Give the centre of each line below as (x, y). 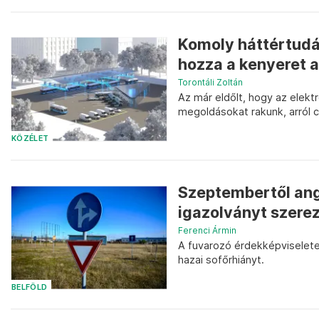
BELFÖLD (30, 287)
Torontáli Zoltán (210, 82)
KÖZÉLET (30, 139)
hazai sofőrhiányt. (221, 260)
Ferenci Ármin (207, 231)
